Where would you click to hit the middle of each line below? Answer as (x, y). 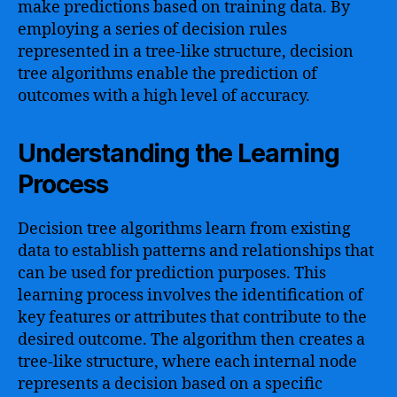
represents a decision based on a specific (170, 384)
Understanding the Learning (179, 153)
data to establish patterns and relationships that (196, 251)
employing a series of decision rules (152, 29)
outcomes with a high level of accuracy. (164, 96)
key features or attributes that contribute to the (192, 317)
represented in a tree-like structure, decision (186, 51)
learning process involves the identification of (191, 295)
